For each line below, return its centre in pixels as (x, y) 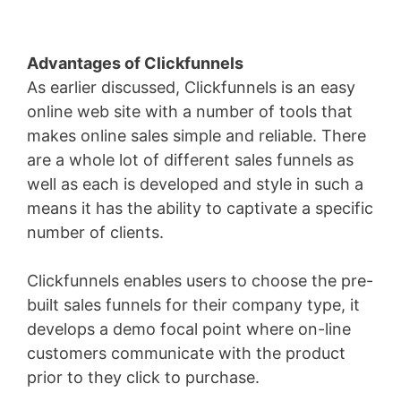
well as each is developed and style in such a (195, 184)
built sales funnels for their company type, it (193, 305)
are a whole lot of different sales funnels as (190, 160)
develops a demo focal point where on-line (189, 329)
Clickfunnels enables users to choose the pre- (200, 281)
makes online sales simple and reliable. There (196, 136)
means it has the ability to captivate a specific (200, 209)
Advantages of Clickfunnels (135, 64)
